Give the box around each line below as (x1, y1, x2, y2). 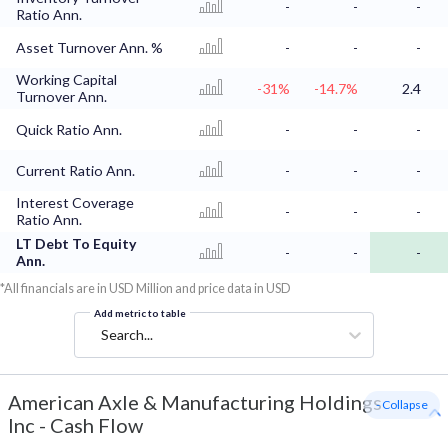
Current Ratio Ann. (16, 162, 135, 180)
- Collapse (376, 397, 428, 413)
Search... (101, 326, 153, 344)
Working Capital (16, 71, 117, 89)
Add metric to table (94, 307, 186, 320)
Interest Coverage (16, 194, 134, 212)
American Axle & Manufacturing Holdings (8, 390, 382, 415)
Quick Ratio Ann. (16, 121, 122, 139)
